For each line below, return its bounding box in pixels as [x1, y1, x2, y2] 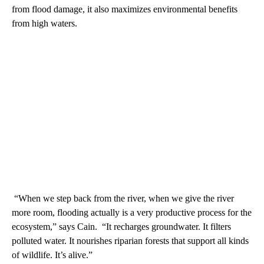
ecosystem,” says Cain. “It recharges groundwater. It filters [12, 221, 231, 232]
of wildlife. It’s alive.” [12, 249, 93, 260]
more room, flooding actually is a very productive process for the [12, 207, 252, 217]
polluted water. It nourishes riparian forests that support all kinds [12, 235, 249, 246]
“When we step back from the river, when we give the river [12, 193, 234, 203]
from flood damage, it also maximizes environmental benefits [12, 4, 237, 14]
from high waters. [12, 18, 77, 28]
